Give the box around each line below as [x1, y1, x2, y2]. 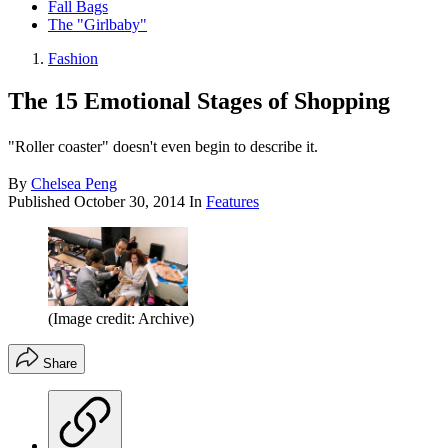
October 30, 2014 [74, 193, 185, 211]
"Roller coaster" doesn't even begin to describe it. [8, 138, 318, 156]
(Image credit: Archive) [48, 310, 194, 328]
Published [8, 193, 74, 211]
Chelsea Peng [31, 175, 117, 193]
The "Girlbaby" [48, 16, 147, 34]
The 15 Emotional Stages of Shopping [8, 88, 390, 115]
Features [206, 193, 259, 211]
